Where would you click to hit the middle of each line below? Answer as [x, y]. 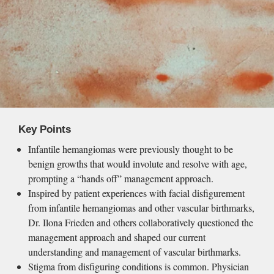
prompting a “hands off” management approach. [120, 179]
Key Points [44, 129]
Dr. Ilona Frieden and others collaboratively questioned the [140, 223]
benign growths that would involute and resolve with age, [137, 164]
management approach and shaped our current [117, 237]
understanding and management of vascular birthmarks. [134, 252]
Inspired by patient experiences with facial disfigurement [136, 193]
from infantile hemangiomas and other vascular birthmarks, [141, 208]
